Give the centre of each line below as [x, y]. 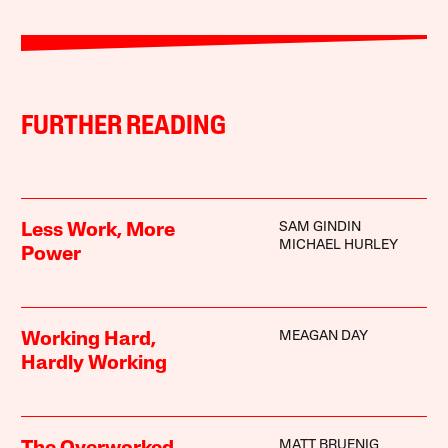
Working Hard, [89, 339]
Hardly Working [94, 363]
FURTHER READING [124, 127]
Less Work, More [98, 230]
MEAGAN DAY [323, 336]
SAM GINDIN [319, 227]
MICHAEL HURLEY [338, 245]
